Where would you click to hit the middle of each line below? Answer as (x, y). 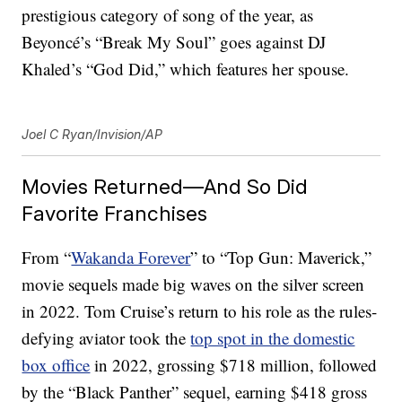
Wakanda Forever (131, 258)
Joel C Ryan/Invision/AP (92, 135)
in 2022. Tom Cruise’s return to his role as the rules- (200, 311)
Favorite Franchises (115, 214)
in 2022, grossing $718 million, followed (234, 365)
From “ (47, 258)
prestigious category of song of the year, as (168, 15)
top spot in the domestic (273, 338)
